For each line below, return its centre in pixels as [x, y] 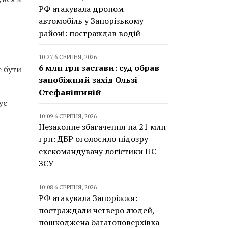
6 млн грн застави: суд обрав [99, 68]
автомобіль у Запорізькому [91, 21]
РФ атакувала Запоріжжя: [88, 198]
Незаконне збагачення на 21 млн [102, 127]
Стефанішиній [70, 92]
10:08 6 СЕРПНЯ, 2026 [68, 187]
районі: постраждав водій [90, 33]
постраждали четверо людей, [96, 210]
